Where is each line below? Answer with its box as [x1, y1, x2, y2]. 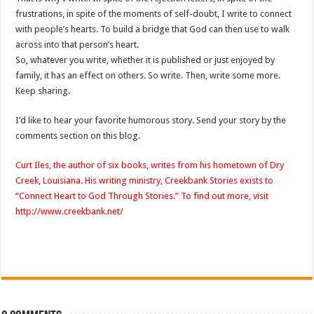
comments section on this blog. [15, 130, 141, 142]
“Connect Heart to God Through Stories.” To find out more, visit [15, 191, 269, 202]
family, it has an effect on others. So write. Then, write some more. [15, 70, 281, 81]
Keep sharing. [15, 86, 71, 97]
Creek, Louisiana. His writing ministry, [15, 175, 165, 186]
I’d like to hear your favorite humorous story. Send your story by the [15, 115, 287, 126]
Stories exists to [207, 175, 274, 186]
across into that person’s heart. [15, 39, 139, 50]
